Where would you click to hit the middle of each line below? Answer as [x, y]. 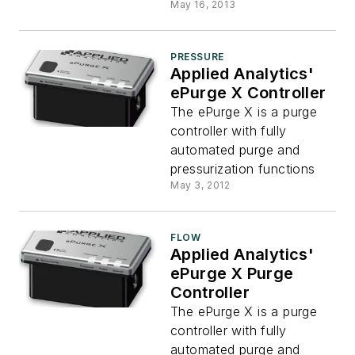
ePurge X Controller [248, 92]
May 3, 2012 [200, 185]
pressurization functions [243, 168]
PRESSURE [197, 56]
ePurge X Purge [232, 273]
